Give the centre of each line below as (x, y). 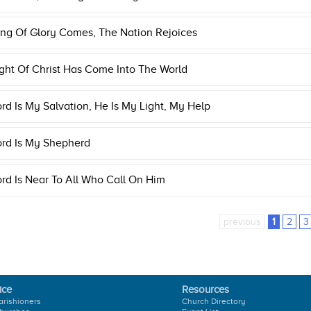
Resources (205, 289)
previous (242, 222)
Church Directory (214, 301)
